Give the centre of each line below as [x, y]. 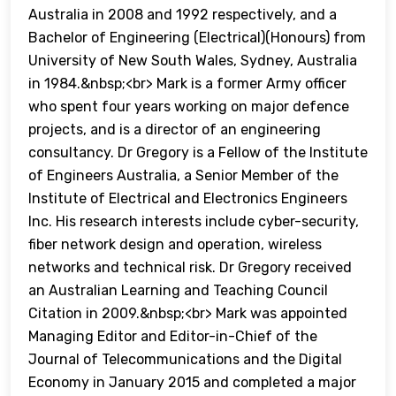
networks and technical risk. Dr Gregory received [190, 268]
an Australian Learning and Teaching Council [178, 291]
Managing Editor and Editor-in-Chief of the [173, 337]
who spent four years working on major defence [189, 107]
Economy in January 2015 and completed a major [192, 383]
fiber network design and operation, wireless [175, 245]
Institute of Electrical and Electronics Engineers [188, 199]
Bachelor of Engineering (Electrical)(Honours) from [197, 38]
